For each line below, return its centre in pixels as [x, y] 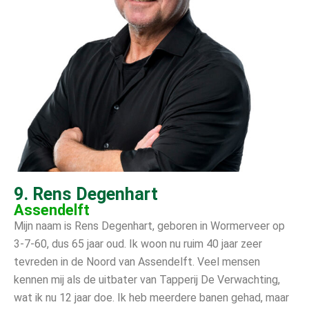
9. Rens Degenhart [86, 194]
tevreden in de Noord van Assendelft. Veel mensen [137, 261]
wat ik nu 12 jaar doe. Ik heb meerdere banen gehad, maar [151, 297]
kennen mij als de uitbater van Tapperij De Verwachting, [147, 279]
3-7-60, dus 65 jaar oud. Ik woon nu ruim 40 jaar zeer [138, 243]
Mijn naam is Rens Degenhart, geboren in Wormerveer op [149, 226]
